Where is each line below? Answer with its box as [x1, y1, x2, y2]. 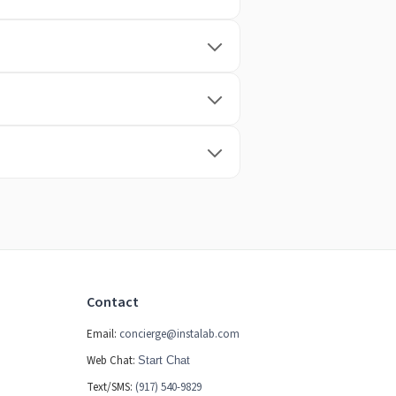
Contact [86, 293, 139, 312]
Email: [86, 326, 119, 342]
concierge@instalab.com [118, 326, 240, 342]
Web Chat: [86, 353, 135, 369]
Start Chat [137, 354, 190, 367]
